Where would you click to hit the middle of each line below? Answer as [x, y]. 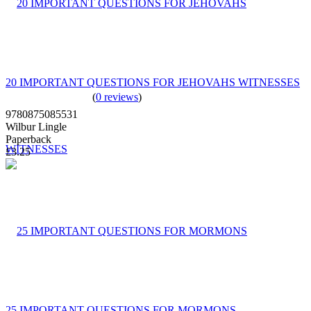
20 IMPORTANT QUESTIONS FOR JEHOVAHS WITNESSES [153, 82]
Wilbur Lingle [36, 126]
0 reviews [117, 96]
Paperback [28, 139]
